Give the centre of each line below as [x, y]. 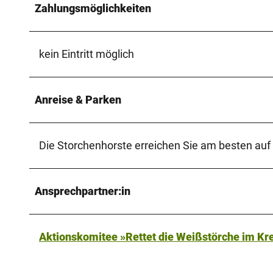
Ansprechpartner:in [83, 191]
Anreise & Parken [78, 99]
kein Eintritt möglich [87, 54]
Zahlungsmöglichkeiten [93, 8]
